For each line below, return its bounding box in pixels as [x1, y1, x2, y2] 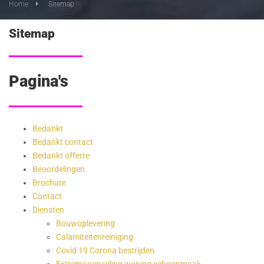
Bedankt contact [32, 137, 93, 147]
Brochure [32, 178, 66, 188]
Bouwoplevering [56, 219, 115, 229]
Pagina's [9, 72, 68, 91]
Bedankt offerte [32, 151, 90, 161]
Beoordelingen [32, 164, 85, 174]
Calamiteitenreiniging [56, 232, 133, 242]
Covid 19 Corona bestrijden [56, 246, 154, 256]
